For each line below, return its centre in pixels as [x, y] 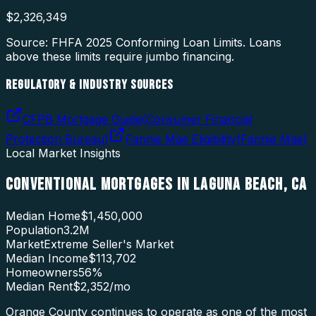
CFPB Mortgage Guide [82, 119]
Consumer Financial [199, 119]
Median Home [43, 215]
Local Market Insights [63, 153]
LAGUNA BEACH [238, 184]
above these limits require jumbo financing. [120, 57]
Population [35, 230]
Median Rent [39, 286]
